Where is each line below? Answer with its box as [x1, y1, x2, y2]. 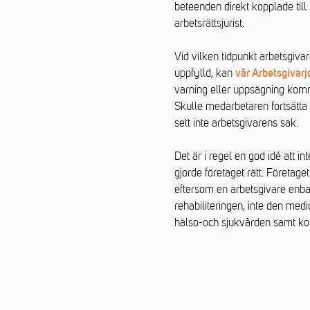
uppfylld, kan [174, 67, 235, 80]
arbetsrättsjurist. [174, 17, 244, 30]
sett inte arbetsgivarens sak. [174, 117, 298, 129]
